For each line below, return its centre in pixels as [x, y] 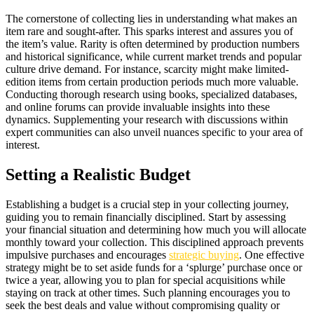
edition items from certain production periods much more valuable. [152, 82]
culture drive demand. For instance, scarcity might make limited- [147, 69]
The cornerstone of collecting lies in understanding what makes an [151, 19]
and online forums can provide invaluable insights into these [138, 107]
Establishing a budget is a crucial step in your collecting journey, [147, 204]
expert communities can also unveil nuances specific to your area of [154, 132]
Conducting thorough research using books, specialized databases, [151, 95]
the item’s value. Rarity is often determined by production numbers [152, 44]
